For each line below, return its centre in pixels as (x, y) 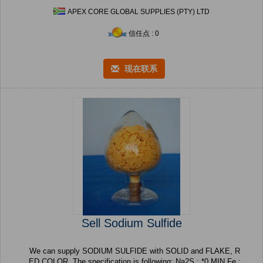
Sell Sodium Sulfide (131, 223)
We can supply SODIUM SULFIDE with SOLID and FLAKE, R (134, 251)
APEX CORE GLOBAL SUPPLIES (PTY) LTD (139, 12)
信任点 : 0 (144, 34)
